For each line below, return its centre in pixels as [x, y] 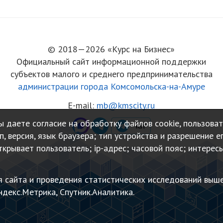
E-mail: [82, 105]
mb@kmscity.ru [126, 105]
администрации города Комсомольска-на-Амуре [111, 86]
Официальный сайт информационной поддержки [111, 61]
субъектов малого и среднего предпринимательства [111, 74]
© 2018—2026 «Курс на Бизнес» [111, 49]
